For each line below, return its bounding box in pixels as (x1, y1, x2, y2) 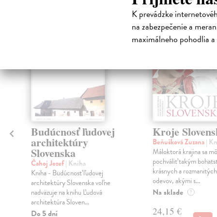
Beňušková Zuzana (152, 137, 206, 148)
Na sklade (152, 186, 183, 199)
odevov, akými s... (152, 175, 200, 186)
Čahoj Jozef (31, 158, 65, 169)
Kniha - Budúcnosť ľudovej (31, 168, 103, 179)
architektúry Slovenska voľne (31, 177, 110, 188)
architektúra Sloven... (31, 197, 89, 208)
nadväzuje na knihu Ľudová (31, 187, 102, 198)
